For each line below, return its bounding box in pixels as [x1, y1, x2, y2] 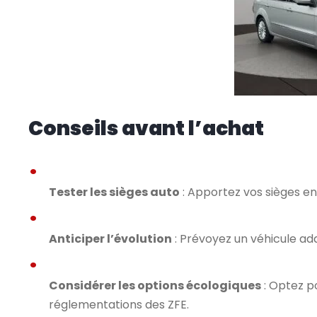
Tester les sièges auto [49, 184, 180, 200]
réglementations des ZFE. [49, 296, 189, 313]
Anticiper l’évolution [49, 231, 172, 247]
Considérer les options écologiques [49, 277, 261, 294]
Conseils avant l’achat [28, 115, 264, 142]
